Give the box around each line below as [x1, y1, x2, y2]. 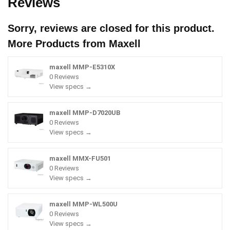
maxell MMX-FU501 [49, 154, 111, 162]
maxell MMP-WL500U [49, 200, 118, 208]
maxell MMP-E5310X [49, 63, 115, 71]
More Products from [8, 37, 109, 49]
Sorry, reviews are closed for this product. [8, 22, 215, 34]
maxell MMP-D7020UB [49, 108, 120, 117]
